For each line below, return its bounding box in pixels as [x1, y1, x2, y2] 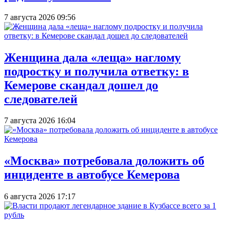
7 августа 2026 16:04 [4, 116, 75, 125]
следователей [4, 92, 78, 106]
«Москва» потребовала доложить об [4, 154, 204, 168]
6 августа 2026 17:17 [4, 192, 75, 201]
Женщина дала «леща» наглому [4, 50, 181, 64]
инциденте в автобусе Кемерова [4, 168, 180, 182]
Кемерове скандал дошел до [4, 78, 158, 92]
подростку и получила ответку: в [4, 64, 189, 78]
